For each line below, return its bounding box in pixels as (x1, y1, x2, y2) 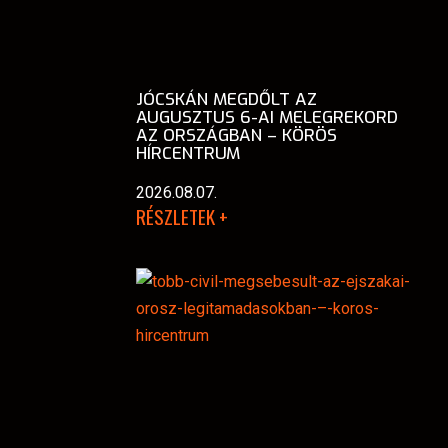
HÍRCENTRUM (136, 141, 240, 165)
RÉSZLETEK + (136, 201, 228, 231)
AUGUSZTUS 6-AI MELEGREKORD (136, 105, 398, 129)
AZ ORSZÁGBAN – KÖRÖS (136, 123, 337, 147)
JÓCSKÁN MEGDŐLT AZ (136, 87, 317, 111)
